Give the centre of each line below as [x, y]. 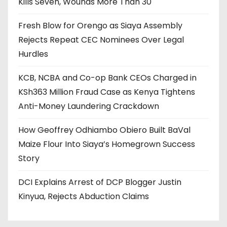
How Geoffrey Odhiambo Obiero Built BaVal [104, 130]
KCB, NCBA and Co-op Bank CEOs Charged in [107, 78]
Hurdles [33, 54]
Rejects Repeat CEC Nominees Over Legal [101, 40]
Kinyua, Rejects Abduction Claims [84, 197]
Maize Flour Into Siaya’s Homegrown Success [107, 144]
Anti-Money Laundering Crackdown [89, 106]
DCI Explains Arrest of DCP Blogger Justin [100, 182]
